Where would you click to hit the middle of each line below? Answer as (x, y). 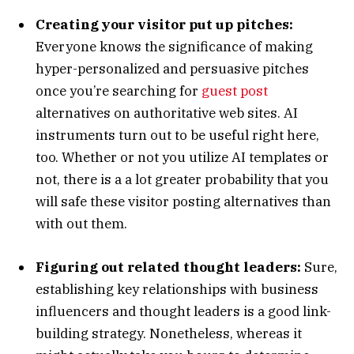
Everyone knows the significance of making (174, 47)
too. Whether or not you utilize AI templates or (182, 158)
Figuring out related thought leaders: (168, 267)
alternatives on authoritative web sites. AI (167, 113)
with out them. (81, 224)
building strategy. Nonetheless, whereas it (169, 333)
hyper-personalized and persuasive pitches (172, 69)
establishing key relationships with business (177, 289)
